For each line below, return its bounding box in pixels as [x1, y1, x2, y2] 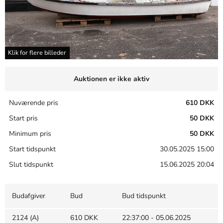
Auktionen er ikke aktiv [74, 74, 149, 84]
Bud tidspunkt [122, 191, 166, 201]
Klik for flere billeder [8, 48, 67, 58]
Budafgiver [12, 191, 45, 201]
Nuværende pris [9, 98, 58, 108]
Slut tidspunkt [9, 160, 53, 170]
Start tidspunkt [9, 144, 56, 154]
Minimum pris [9, 129, 51, 139]
